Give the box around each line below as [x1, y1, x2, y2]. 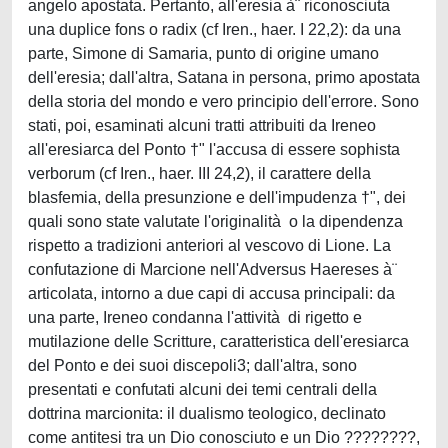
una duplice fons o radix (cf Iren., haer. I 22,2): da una [28, 21, 401, 38]
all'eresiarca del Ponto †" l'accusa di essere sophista [28, 141, 400, 158]
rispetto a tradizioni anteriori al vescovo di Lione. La [28, 237, 391, 254]
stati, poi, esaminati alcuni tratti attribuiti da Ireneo [28, 117, 376, 134]
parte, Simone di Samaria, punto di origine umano [28, 45, 379, 62]
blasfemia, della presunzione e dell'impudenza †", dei [28, 189, 406, 206]
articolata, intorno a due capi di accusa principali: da [28, 285, 395, 302]
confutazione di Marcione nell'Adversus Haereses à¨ [28, 261, 397, 278]
